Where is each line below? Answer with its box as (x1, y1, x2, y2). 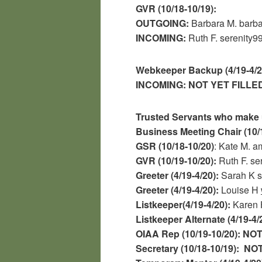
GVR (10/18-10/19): (136, 1, 219, 15)
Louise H (221, 182, 261, 196)
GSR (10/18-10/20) (136, 139, 214, 153)
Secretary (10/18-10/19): (136, 241, 242, 255)
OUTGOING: (136, 16, 191, 30)
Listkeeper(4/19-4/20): (136, 197, 233, 211)
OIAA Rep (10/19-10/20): (136, 226, 243, 240)
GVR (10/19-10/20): (136, 153, 216, 167)
